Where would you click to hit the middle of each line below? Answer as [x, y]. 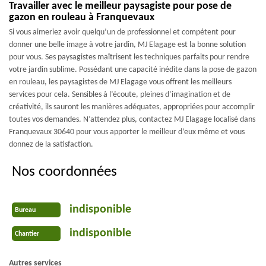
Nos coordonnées [64, 172]
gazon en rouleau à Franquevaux [82, 18]
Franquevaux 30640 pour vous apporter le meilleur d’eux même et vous [127, 132]
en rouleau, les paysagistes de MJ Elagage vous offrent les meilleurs [120, 82]
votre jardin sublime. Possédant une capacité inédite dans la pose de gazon [133, 70]
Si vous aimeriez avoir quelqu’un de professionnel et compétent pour [122, 32]
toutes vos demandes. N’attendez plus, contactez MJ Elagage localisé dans [132, 120]
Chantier [27, 234]
